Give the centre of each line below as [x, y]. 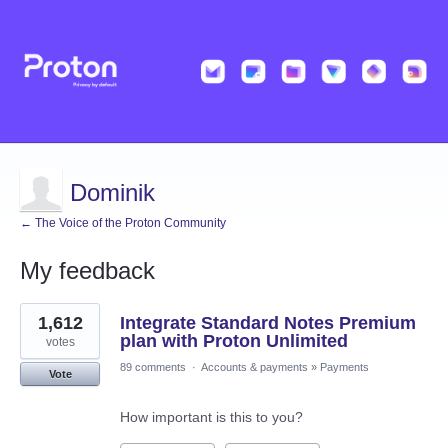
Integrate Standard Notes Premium [268, 323]
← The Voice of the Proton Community [123, 223]
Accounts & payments [254, 367]
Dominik [112, 193]
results [41, 324]
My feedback [87, 271]
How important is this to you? [211, 417]
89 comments [153, 367]
